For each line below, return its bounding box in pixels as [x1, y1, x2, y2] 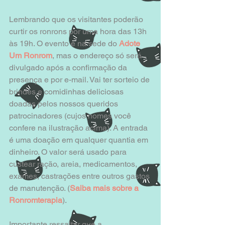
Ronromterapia [9, 195, 62, 205]
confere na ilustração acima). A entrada [9, 123, 150, 133]
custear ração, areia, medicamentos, [9, 159, 139, 169]
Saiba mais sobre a [70, 183, 141, 193]
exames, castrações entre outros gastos [9, 171, 152, 181]
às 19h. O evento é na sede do [9, 39, 119, 49]
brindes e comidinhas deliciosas [9, 87, 126, 97]
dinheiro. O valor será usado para [9, 147, 129, 157]
